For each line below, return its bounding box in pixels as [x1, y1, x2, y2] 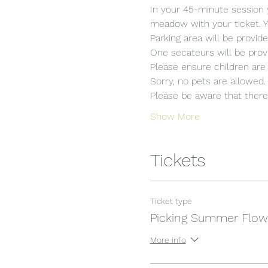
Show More [150, 110, 200, 122]
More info [150, 235, 186, 245]
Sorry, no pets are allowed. [150, 75, 266, 87]
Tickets [150, 149, 206, 170]
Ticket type [150, 196, 192, 206]
